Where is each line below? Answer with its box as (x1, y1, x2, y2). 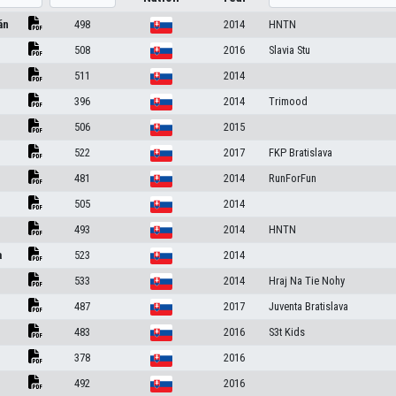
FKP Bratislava (268, 146, 332, 159)
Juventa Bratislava (268, 300, 348, 313)
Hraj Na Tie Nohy (268, 274, 345, 287)
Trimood (268, 95, 308, 108)
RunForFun (268, 171, 316, 185)
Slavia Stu (268, 43, 310, 57)
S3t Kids (268, 325, 305, 339)
